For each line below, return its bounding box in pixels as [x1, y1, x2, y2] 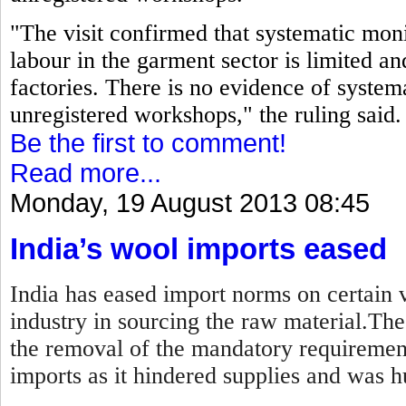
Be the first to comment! [10, 129, 286, 159]
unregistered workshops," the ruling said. [10, 101, 401, 129]
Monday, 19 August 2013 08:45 [10, 188, 370, 218]
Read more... [10, 159, 161, 188]
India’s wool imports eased [10, 232, 387, 266]
